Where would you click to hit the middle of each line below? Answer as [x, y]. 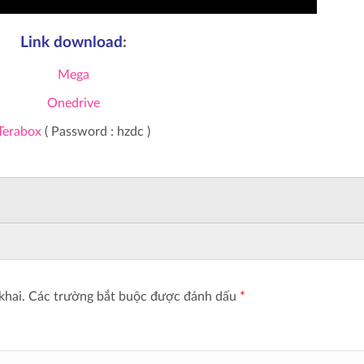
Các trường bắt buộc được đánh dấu [134, 296]
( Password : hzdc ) [95, 131]
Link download [71, 43]
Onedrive [73, 103]
